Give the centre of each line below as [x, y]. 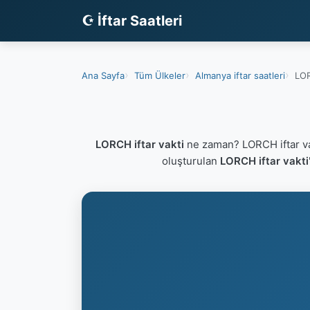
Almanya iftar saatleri [240, 75]
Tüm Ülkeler [160, 75]
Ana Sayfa [103, 75]
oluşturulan [191, 161]
